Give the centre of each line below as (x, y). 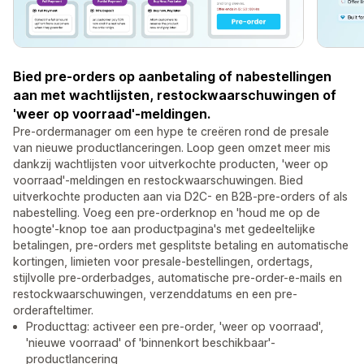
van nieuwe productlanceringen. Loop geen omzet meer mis (172, 148)
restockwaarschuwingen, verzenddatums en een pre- (155, 294)
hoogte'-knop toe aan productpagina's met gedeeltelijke (164, 229)
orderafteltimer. (53, 310)
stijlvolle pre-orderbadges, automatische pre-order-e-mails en (178, 278)
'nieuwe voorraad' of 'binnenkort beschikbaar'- (151, 343)
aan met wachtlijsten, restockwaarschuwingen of (175, 95)
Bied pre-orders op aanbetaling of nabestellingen (172, 77)
